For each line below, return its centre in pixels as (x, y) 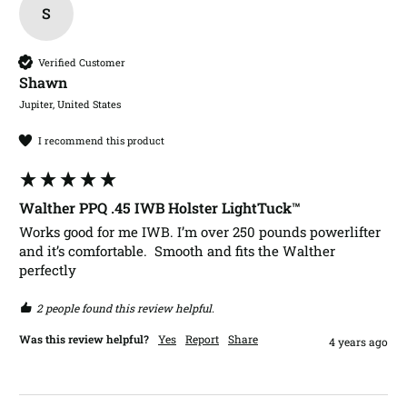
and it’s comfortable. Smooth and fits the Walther (177, 251)
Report (202, 339)
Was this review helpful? (84, 339)
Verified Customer (82, 62)
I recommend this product (101, 140)
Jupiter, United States (70, 104)
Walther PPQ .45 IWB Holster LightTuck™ (160, 208)
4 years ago (358, 342)
